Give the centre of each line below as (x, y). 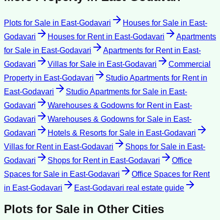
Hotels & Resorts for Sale (92, 133)
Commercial (190, 64)
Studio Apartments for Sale (112, 91)
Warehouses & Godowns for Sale (105, 119)
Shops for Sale (151, 146)
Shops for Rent (74, 160)
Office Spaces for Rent (171, 174)
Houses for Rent (76, 36)
